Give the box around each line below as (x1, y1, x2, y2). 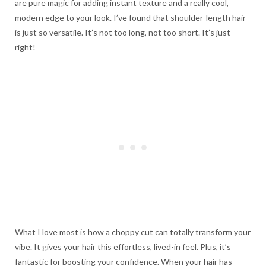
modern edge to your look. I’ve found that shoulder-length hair (15, 12, 246, 23)
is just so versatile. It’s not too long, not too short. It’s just (15, 27, 230, 38)
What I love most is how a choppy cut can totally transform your (15, 227, 251, 237)
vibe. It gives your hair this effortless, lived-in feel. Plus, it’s (15, 242, 231, 252)
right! (15, 42, 36, 53)
